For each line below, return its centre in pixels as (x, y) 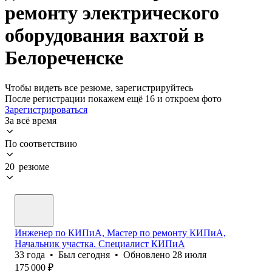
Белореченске (64, 58)
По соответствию (41, 143)
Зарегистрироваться (46, 109)
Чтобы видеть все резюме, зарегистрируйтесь (99, 87)
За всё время (31, 120)
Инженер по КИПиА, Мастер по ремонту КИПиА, (120, 233)
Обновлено (148, 254)
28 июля (189, 254)
